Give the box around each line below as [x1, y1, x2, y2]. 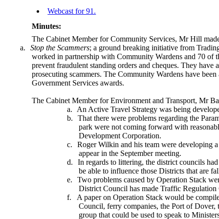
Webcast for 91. [47, 6, 96, 15]
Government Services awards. [32, 78, 125, 87]
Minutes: [32, 22, 62, 30]
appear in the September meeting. [79, 149, 182, 157]
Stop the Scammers [30, 43, 90, 52]
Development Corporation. [79, 131, 162, 140]
